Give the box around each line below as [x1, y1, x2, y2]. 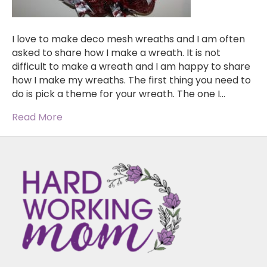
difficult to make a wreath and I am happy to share [12, 60, 250, 74]
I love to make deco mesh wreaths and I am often [12, 32, 245, 46]
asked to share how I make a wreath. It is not [12, 46, 221, 60]
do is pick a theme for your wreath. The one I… [12, 87, 225, 101]
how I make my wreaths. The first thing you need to [12, 73, 251, 88]
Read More [12, 110, 63, 125]
